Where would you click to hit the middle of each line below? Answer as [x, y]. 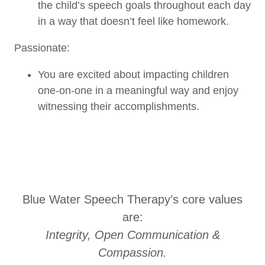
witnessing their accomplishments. [119, 106]
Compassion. [132, 253]
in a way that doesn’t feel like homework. [133, 21]
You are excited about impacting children [133, 75]
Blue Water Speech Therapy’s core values [132, 199]
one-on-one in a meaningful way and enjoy [138, 91]
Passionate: [42, 48]
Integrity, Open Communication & [132, 235]
